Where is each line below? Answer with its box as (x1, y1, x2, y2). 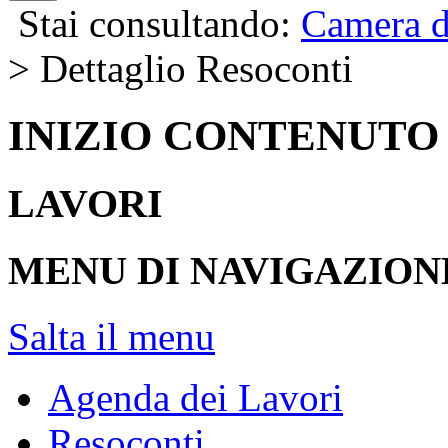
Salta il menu (8, 315, 215, 359)
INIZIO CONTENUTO (8, 111, 439, 159)
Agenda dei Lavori (48, 376, 343, 420)
